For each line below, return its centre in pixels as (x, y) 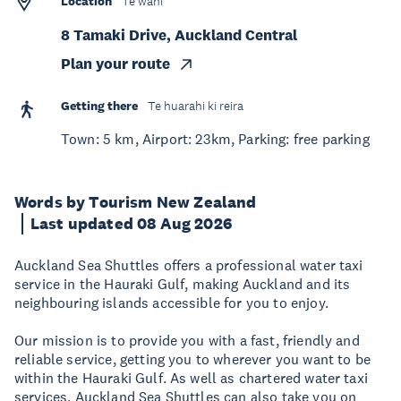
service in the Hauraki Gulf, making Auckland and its (183, 284)
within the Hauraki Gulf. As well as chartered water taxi (191, 378)
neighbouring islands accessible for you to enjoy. (171, 303)
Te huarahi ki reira (196, 106)
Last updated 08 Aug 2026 (131, 224)
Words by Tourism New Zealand (136, 202)
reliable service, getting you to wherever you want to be (192, 359)
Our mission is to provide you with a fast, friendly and (187, 340)
